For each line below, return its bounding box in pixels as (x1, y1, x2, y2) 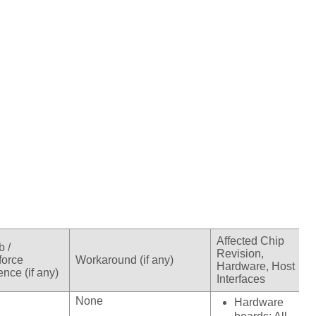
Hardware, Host (217, 260, 295, 273)
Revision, (217, 248, 264, 260)
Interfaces (217, 273, 265, 286)
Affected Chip (217, 235, 284, 248)
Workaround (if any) (75, 254, 174, 267)
